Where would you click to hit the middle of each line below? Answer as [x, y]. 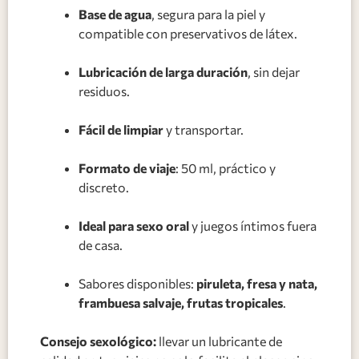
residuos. [104, 91]
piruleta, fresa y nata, [257, 283]
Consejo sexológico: [98, 341]
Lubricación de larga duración [163, 71]
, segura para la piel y [208, 14]
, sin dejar [274, 71]
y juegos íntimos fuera [253, 225]
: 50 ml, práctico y [226, 167]
